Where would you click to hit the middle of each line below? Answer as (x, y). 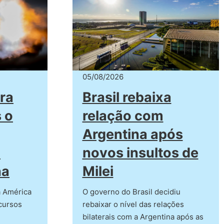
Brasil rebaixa (127, 97)
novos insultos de (140, 153)
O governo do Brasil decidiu (131, 192)
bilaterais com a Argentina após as (143, 217)
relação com (123, 116)
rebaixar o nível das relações (133, 204)
